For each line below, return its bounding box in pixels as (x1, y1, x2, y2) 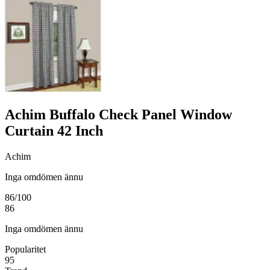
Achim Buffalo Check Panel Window (5, 107, 232, 123)
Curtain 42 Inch (5, 123, 103, 139)
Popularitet (5, 243, 46, 254)
